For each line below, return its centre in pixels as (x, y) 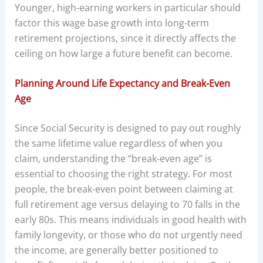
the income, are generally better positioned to (116, 250)
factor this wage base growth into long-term (112, 23)
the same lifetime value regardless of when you (118, 144)
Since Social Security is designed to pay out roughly (127, 128)
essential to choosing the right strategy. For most (123, 174)
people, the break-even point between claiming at (124, 189)
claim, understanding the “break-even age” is (113, 159)
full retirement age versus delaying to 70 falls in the (127, 205)
